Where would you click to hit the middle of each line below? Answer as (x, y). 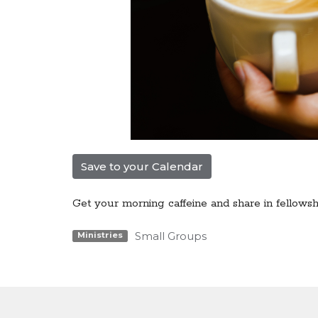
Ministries (100, 235)
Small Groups (170, 236)
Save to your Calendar (142, 166)
